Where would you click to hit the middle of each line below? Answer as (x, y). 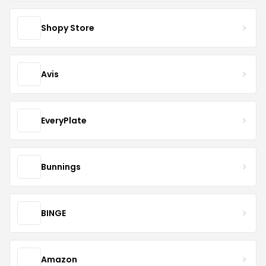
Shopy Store (68, 28)
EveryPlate (64, 120)
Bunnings (61, 167)
